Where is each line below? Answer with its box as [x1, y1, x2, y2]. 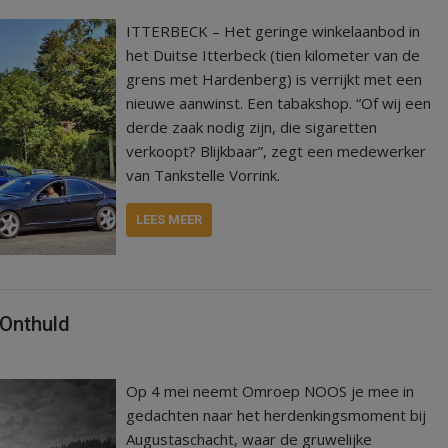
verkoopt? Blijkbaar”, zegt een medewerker [126, 141, 427, 161]
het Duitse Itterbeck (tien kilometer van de [126, 45, 421, 65]
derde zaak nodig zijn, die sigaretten [126, 117, 378, 137]
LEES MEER [136, 212, 203, 227]
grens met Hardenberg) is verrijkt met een [126, 69, 423, 89]
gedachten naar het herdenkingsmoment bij [126, 404, 427, 425]
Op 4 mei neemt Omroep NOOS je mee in [126, 380, 415, 401]
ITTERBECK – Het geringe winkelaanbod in [126, 21, 421, 41]
